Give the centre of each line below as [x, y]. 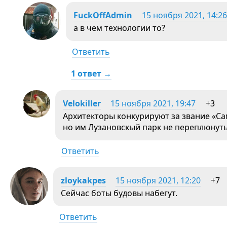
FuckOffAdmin [103, 15]
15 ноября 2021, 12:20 [158, 180]
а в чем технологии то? [119, 28]
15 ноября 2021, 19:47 [153, 103]
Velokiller [82, 103]
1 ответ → [91, 73]
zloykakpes [83, 180]
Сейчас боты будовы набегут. [119, 193]
